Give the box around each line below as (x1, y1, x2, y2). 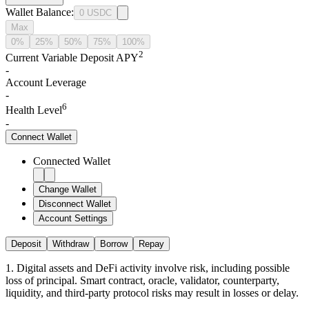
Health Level (6, 104, 62, 117)
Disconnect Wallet (39, 198, 111, 209)
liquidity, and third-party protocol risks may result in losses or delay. (6, 286, 299, 299)
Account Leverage (6, 77, 86, 89)
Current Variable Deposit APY (6, 52, 139, 64)
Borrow (100, 238, 128, 249)
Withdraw (52, 238, 89, 249)
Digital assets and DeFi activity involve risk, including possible (17, 261, 290, 274)
